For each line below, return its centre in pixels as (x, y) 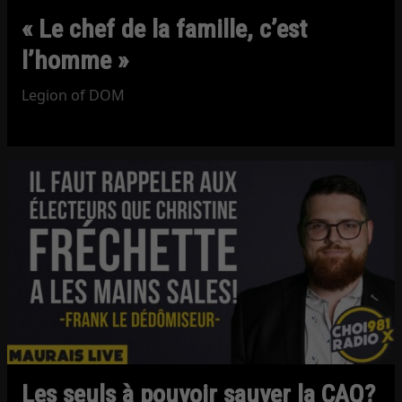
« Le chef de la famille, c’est (165, 29)
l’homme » (75, 60)
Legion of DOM (74, 95)
